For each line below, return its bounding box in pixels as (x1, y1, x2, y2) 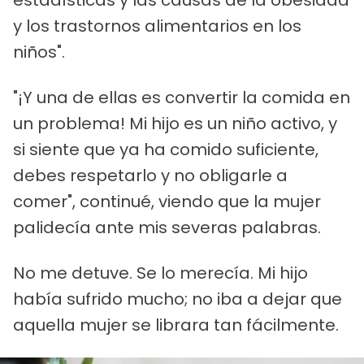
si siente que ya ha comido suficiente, (13, 138, 318, 162)
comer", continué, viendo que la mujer (13, 190, 321, 214)
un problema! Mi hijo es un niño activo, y (13, 112, 337, 136)
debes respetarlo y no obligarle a (13, 164, 288, 188)
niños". (13, 41, 65, 64)
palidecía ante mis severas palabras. (13, 216, 321, 240)
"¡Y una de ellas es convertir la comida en (13, 86, 350, 110)
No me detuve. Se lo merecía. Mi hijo (13, 262, 308, 285)
